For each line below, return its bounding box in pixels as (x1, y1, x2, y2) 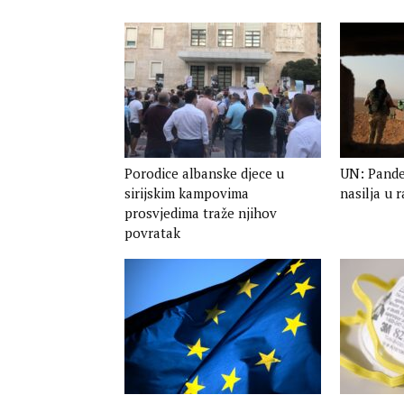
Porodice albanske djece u (124, 164, 284, 182)
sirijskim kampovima (124, 184, 249, 202)
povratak (124, 224, 180, 242)
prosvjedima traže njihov (124, 204, 277, 222)
